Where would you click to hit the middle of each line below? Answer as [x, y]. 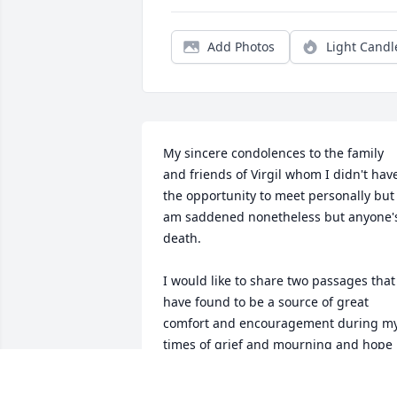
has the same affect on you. [245, 366]
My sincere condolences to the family [273, 153]
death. [182, 238]
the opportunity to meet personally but [279, 196]
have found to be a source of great [266, 302]
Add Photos [241, 47]
